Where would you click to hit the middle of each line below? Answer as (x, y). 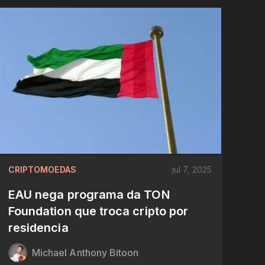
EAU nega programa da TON (89, 195)
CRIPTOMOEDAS (42, 170)
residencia (38, 228)
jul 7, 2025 (192, 170)
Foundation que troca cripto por (98, 211)
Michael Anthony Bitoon (85, 253)
